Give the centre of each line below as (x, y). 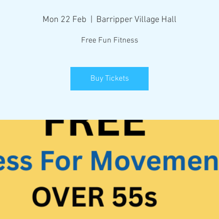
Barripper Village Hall (136, 20)
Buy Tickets (109, 79)
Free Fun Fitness (109, 41)
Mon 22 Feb (65, 20)
